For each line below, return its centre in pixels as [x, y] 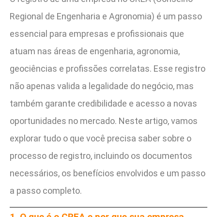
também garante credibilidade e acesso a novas [103, 104]
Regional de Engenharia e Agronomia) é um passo [106, 16]
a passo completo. [46, 191]
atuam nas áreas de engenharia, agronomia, [95, 51]
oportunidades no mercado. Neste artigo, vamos [104, 121]
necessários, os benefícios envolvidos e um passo [108, 173]
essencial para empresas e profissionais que [97, 34]
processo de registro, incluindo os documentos [101, 156]
